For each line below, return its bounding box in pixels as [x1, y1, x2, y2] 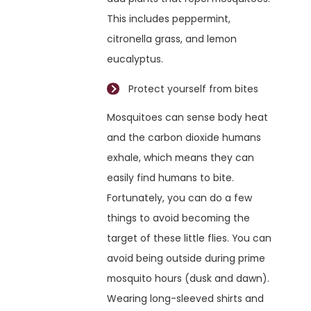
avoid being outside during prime [107, 251, 266, 265]
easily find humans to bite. [107, 170, 235, 185]
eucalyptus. [107, 52, 167, 67]
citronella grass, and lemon [107, 32, 237, 47]
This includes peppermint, [107, 12, 231, 26]
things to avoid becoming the [107, 210, 251, 225]
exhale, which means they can [107, 150, 255, 165]
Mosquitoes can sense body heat [107, 110, 269, 124]
